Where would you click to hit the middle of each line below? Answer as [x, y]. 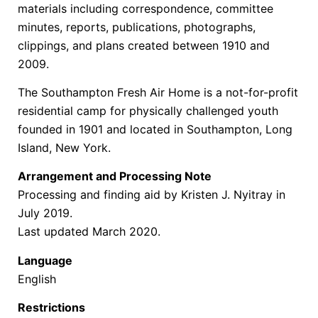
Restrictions [51, 308]
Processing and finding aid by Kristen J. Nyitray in [152, 195]
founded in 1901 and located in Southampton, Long [155, 129]
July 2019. [45, 213]
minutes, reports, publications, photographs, [137, 27]
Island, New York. [64, 147]
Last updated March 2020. [89, 232]
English [39, 279]
